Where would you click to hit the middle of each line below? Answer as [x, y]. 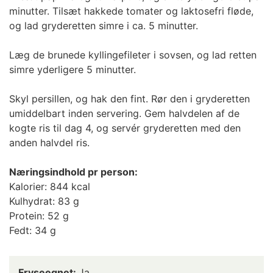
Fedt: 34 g [33, 230]
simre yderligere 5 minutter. [73, 69]
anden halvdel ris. [49, 142]
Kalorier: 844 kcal [50, 186]
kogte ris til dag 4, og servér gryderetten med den [125, 128]
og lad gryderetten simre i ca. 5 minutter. [104, 25]
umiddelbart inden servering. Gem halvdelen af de [124, 113]
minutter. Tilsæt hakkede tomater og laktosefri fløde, [131, 11]
